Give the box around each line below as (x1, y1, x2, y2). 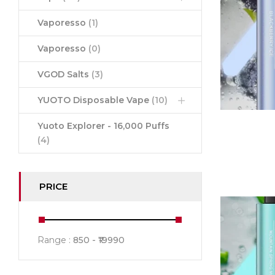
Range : (37, 234, 73, 246)
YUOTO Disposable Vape (37, 95, 152, 106)
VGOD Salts (37, 69, 91, 80)
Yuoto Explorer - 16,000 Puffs (37, 120, 169, 132)
